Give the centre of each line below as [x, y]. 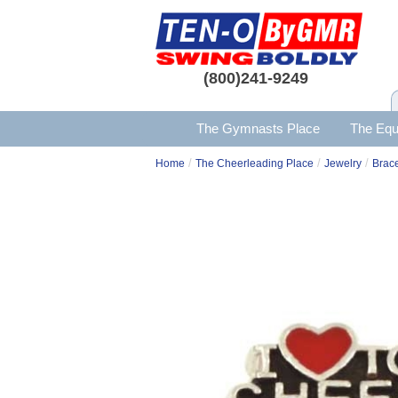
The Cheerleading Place [255, 163]
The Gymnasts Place [258, 128]
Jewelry [343, 163]
